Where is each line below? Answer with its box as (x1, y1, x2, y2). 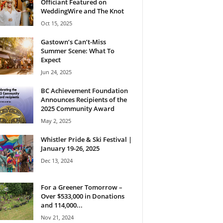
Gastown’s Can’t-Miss (40, 37, 106, 46)
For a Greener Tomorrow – (40, 182, 122, 192)
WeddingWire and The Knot (40, 6, 124, 15)
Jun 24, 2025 (40, 68, 72, 76)
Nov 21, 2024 (40, 213, 74, 221)
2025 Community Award (40, 104, 114, 113)
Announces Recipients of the (40, 95, 127, 104)
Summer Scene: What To (40, 46, 114, 55)
